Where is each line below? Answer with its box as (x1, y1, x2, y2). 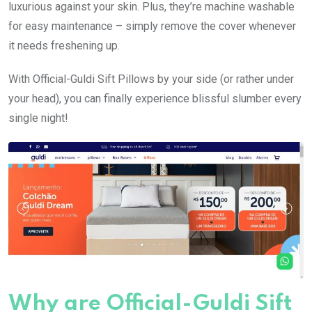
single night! (8, 111, 68, 125)
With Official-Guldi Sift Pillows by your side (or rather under (8, 72, 294, 86)
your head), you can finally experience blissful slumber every (8, 91, 302, 105)
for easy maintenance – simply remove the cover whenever (8, 19, 296, 33)
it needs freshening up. (8, 38, 120, 52)
